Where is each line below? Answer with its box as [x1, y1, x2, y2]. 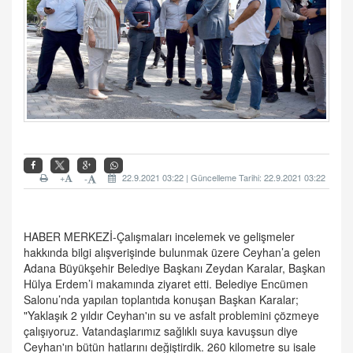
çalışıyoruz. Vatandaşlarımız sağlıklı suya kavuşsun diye [24, 322, 298, 339]
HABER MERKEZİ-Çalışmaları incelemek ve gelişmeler [24, 228, 295, 244]
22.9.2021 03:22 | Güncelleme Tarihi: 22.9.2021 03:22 [120, 170, 325, 184]
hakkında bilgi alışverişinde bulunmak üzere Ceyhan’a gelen [24, 243, 321, 260]
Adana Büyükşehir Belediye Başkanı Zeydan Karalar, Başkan [24, 259, 325, 276]
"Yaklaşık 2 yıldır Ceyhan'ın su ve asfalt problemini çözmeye [24, 307, 319, 323]
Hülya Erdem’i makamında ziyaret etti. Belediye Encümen [24, 275, 308, 292]
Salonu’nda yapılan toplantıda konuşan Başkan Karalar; [24, 291, 299, 307]
